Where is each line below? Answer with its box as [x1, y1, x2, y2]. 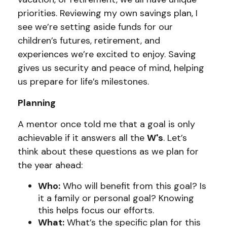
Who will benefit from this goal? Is [60, 180, 206, 192]
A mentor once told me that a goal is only [18, 118, 195, 130]
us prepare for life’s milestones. [18, 75, 149, 88]
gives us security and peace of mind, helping [18, 62, 204, 74]
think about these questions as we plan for [18, 145, 199, 158]
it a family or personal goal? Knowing [38, 192, 194, 204]
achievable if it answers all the [18, 132, 147, 144]
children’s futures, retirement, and [18, 34, 160, 47]
